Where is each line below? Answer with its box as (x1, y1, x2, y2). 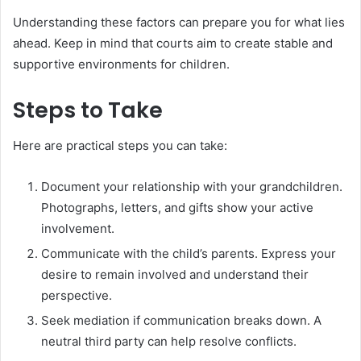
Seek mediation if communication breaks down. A (41, 313, 322, 329)
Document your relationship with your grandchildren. (41, 179, 342, 195)
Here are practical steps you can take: (13, 138, 227, 154)
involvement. (41, 221, 114, 237)
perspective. (41, 288, 112, 304)
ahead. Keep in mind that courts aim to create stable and (13, 35, 333, 51)
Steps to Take (13, 94, 163, 125)
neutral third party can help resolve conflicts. (41, 334, 297, 350)
